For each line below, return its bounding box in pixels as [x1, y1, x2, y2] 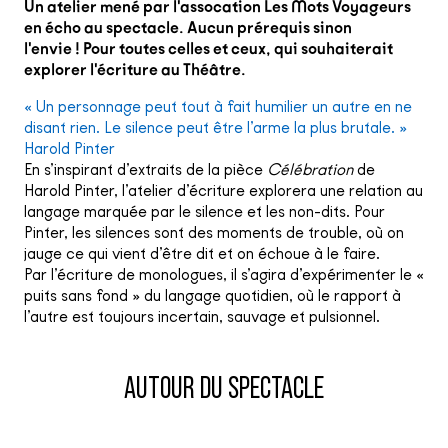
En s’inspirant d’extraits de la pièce [24, 160, 267, 179]
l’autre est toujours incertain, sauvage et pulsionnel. [24, 307, 380, 326]
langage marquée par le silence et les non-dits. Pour [24, 202, 385, 221]
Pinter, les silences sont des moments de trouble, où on [24, 223, 404, 242]
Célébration [267, 160, 357, 179]
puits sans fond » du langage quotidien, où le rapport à [24, 286, 401, 305]
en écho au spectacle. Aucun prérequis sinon [24, 18, 352, 37]
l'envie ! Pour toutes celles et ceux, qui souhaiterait [24, 39, 393, 58]
